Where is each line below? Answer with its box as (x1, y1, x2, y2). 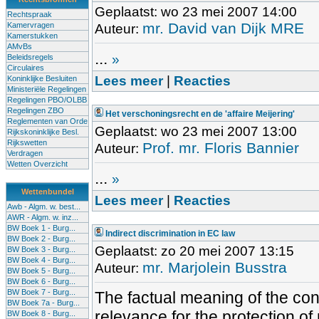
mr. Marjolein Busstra (142, 259, 287, 276)
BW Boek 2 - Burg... (7, 234, 75, 243)
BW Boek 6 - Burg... (7, 277, 75, 286)
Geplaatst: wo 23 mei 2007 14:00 (95, 4, 297, 19)
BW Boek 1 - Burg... (7, 224, 75, 232)
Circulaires (7, 63, 44, 72)
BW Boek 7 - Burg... (7, 288, 75, 296)
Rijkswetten (7, 138, 47, 147)
